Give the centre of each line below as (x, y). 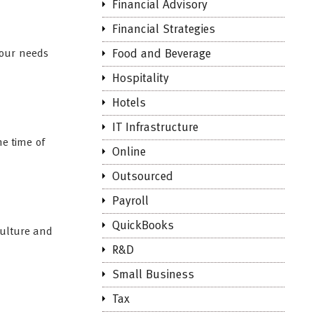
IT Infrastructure (155, 128)
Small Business (153, 275)
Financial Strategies (164, 30)
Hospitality (141, 79)
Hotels (129, 103)
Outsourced (143, 177)
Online (129, 152)
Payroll (130, 202)
